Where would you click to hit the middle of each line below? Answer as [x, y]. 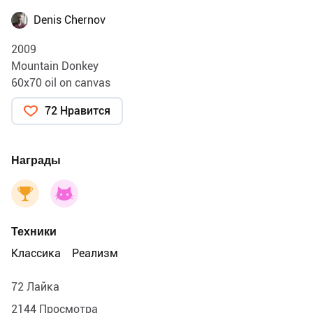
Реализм [95, 254]
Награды [36, 161]
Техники [34, 232]
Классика [36, 254]
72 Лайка [35, 287]
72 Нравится [78, 111]
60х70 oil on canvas [61, 83]
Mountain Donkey [55, 66]
